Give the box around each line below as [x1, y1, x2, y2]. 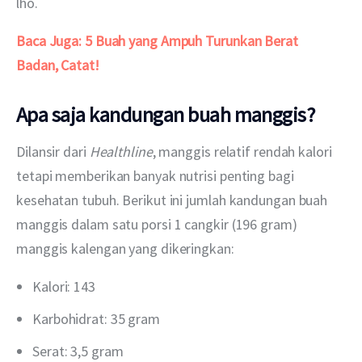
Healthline [89, 141, 153, 161]
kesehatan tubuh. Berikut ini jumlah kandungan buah [16, 190, 331, 209]
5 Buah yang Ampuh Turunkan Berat [84, 31, 301, 50]
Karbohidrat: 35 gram [32, 309, 161, 328]
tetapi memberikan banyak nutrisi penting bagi [16, 166, 297, 185]
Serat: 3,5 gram [32, 341, 124, 360]
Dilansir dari [16, 141, 90, 161]
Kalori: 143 [32, 276, 95, 296]
